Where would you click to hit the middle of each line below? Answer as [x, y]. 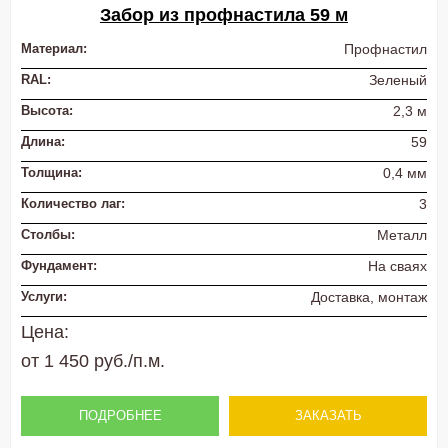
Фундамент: [59, 266]
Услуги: [44, 297]
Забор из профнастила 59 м [224, 14]
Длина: [43, 141]
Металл [402, 235]
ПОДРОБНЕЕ [120, 415]
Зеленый [398, 79]
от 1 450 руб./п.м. [93, 360]
